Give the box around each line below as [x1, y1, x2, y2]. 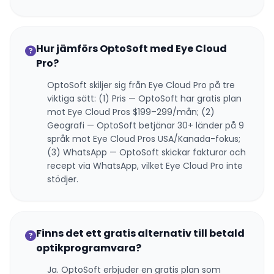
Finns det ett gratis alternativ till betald [36, 226, 245, 240]
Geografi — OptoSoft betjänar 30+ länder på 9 [47, 119, 244, 131]
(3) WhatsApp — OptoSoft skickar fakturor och [47, 146, 246, 158]
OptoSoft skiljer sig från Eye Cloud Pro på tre [47, 79, 235, 91]
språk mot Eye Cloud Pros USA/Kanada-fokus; [47, 133, 240, 145]
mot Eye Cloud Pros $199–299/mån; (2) [47, 106, 215, 118]
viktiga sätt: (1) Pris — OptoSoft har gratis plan [47, 92, 242, 105]
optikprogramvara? [36, 241, 141, 255]
